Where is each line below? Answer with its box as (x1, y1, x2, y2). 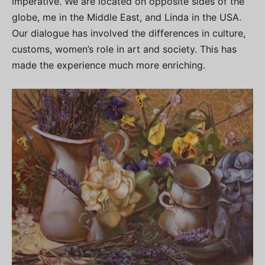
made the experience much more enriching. (12, 59, 205, 71)
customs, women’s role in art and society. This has (12, 43, 237, 55)
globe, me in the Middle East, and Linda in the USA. (12, 11, 241, 23)
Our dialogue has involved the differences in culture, (12, 27, 245, 39)
